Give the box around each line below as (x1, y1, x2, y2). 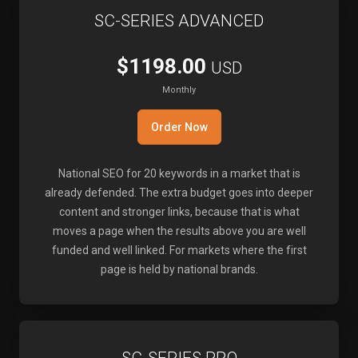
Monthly (162, 85, 196, 95)
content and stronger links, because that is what (58, 205, 300, 218)
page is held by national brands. (100, 263, 258, 276)
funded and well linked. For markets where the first (51, 244, 307, 257)
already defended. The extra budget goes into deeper (45, 186, 313, 199)
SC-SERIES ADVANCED (94, 11, 264, 30)
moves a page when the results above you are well (52, 225, 306, 237)
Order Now (150, 121, 208, 133)
